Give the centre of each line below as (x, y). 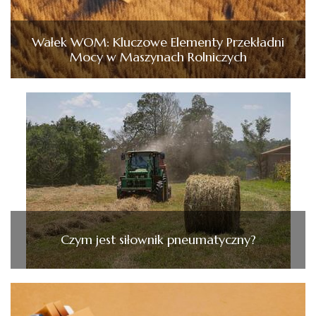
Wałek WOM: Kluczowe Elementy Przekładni (158, 42)
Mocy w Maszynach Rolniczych (158, 56)
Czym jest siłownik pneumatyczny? (158, 240)
